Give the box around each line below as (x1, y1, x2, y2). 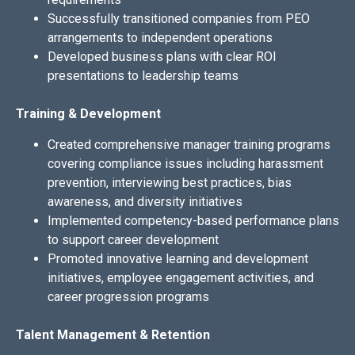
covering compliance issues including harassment (48, 155, 323, 171)
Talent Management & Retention (16, 326, 210, 342)
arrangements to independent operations (48, 30, 273, 46)
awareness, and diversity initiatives (48, 193, 242, 209)
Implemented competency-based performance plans (48, 212, 339, 228)
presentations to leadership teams (48, 68, 239, 84)
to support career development (48, 231, 219, 247)
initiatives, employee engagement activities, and (48, 269, 314, 285)
